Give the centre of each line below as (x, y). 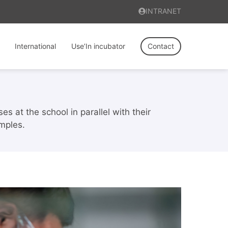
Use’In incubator (98, 46)
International (35, 46)
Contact (161, 46)
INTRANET (163, 11)
